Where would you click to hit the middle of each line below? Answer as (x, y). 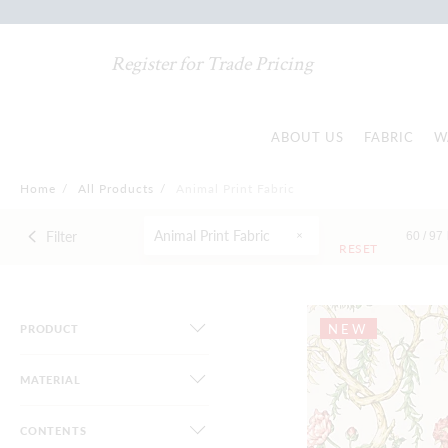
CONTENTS (53, 430)
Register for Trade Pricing (212, 64)
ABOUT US (307, 136)
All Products (116, 188)
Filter (61, 236)
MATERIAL (50, 379)
